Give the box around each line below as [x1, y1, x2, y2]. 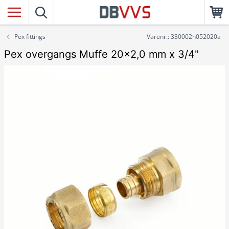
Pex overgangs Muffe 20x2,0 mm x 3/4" [4, 48, 199, 60]
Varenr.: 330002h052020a [147, 32, 221, 41]
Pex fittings [14, 32, 45, 41]
